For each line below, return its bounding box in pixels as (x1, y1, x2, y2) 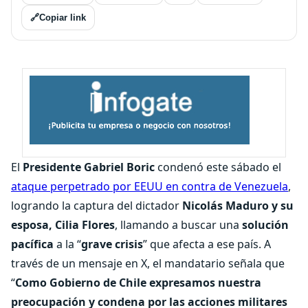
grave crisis (81, 236, 143, 252)
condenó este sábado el (155, 159, 281, 175)
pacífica (11, 236, 54, 252)
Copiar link (39, 12, 86, 23)
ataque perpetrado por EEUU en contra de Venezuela (11, 179, 288, 194)
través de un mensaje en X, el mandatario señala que (11, 256, 285, 271)
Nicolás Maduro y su (182, 198, 294, 213)
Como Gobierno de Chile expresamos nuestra (15, 275, 261, 290)
